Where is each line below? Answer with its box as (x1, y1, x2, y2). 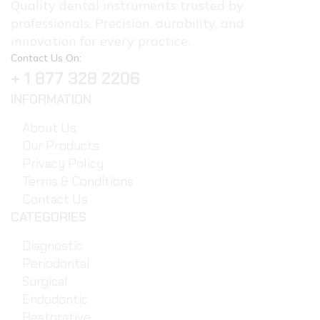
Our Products (22, 137, 99, 154)
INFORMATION (11, 91, 91, 108)
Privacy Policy (22, 155, 104, 172)
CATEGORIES (11, 209, 86, 226)
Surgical (22, 273, 68, 290)
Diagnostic (22, 237, 83, 254)
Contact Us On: (11, 51, 81, 64)
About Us (22, 119, 76, 136)
